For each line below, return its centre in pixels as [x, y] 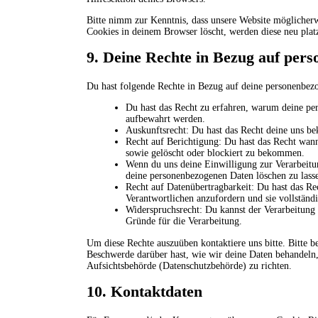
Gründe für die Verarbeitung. [184, 221]
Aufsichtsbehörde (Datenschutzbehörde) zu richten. [189, 265]
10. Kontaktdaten [144, 291]
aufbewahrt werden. [165, 119]
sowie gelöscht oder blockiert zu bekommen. [215, 153]
